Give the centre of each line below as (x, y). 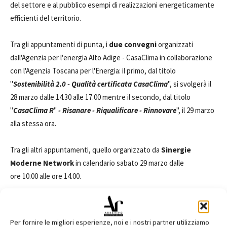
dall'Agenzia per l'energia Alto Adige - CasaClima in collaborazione (111, 58)
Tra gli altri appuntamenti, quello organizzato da (86, 150)
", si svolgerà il (190, 84)
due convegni (134, 44)
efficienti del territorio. (46, 18)
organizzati (176, 44)
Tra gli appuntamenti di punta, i (60, 44)
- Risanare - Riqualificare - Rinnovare (117, 110)
